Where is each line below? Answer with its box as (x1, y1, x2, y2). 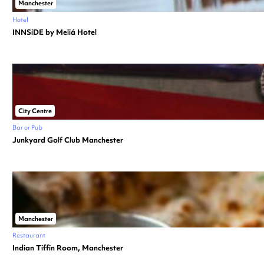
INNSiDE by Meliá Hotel (12, 27, 97, 37)
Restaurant (12, 230, 45, 239)
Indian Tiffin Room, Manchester (12, 242, 123, 253)
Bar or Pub (12, 123, 42, 131)
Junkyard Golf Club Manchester (12, 134, 123, 145)
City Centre (18, 106, 52, 115)
